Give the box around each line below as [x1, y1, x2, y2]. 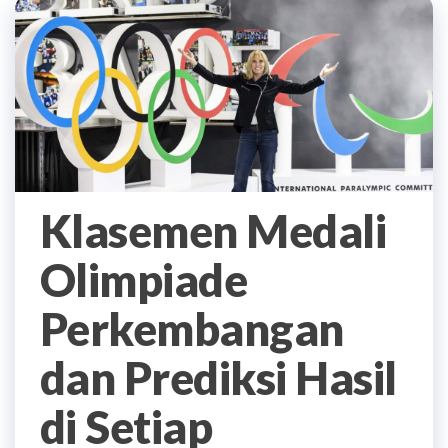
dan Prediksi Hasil [40, 350, 397, 405]
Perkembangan [40, 301, 344, 356]
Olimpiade [40, 252, 248, 307]
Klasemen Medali [40, 203, 387, 258]
